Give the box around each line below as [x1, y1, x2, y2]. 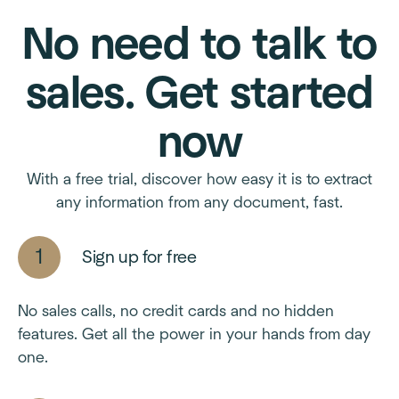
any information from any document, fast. [56, 194, 343, 211]
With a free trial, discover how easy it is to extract [27, 171, 372, 188]
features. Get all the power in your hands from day [18, 326, 370, 343]
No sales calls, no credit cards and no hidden [18, 303, 334, 320]
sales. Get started [26, 71, 373, 117]
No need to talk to [21, 22, 378, 68]
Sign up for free [82, 248, 197, 266]
